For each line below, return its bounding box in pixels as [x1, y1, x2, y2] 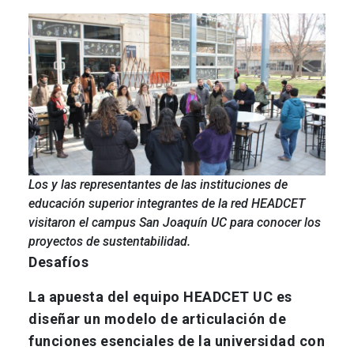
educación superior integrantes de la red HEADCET [28, 196, 305, 212]
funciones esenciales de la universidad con [28, 333, 325, 350]
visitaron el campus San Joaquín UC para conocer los [28, 215, 321, 231]
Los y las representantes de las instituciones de [28, 177, 288, 193]
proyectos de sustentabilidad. [28, 234, 190, 250]
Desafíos [28, 254, 88, 271]
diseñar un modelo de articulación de [28, 311, 286, 328]
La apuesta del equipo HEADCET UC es [28, 288, 292, 306]
